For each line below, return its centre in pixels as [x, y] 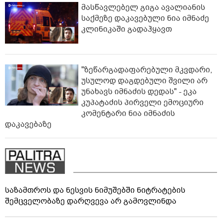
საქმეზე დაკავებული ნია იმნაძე [145, 19]
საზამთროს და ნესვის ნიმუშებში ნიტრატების [95, 190]
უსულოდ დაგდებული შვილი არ [144, 81]
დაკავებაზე [28, 124]
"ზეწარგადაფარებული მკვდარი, [147, 70]
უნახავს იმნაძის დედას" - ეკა [139, 91]
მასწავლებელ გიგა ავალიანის [143, 8]
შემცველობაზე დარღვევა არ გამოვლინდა [91, 201]
